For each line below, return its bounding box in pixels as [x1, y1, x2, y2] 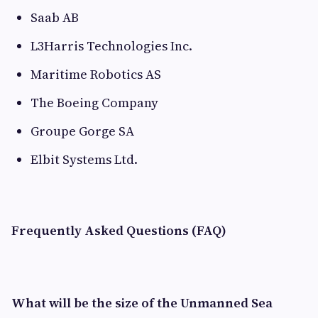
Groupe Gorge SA [31, 121, 134, 140]
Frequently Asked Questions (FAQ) [11, 221, 226, 239]
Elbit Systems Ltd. [31, 150, 138, 168]
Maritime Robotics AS [31, 65, 161, 83]
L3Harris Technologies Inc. [31, 36, 192, 55]
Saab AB [31, 8, 79, 26]
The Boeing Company [31, 93, 158, 111]
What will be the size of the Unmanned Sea [11, 293, 273, 312]
